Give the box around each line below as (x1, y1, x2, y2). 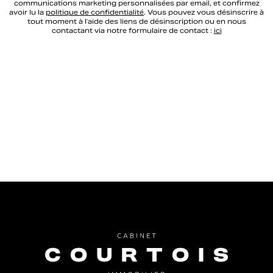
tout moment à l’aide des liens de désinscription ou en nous (27, 17, 246, 26)
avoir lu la (9, 8, 46, 16)
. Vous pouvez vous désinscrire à (144, 8, 264, 16)
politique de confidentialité (46, 8, 144, 16)
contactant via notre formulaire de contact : (51, 26, 214, 35)
